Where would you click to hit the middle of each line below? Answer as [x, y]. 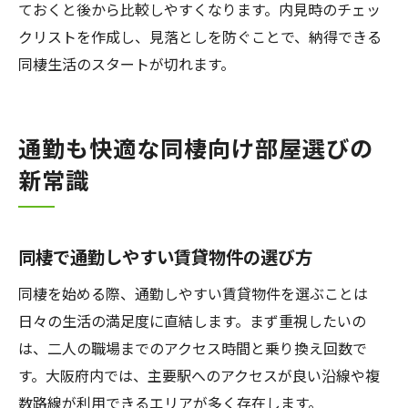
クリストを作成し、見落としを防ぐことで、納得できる [200, 36]
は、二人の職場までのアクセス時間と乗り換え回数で [193, 348]
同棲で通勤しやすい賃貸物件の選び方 [165, 257]
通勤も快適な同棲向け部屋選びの [196, 148]
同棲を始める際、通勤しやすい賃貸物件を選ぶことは [193, 293]
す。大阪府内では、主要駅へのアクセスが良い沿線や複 [199, 375]
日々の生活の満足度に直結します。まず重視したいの [192, 321]
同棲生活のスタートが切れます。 [127, 64]
